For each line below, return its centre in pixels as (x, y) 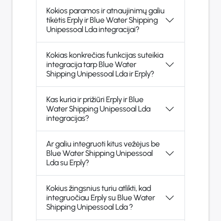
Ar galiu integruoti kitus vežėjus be (103, 144)
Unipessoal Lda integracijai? (119, 30)
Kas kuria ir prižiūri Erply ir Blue (95, 100)
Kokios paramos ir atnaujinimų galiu (106, 11)
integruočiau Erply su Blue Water (101, 198)
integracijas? (68, 118)
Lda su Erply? (74, 163)
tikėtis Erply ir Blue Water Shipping (102, 20)
